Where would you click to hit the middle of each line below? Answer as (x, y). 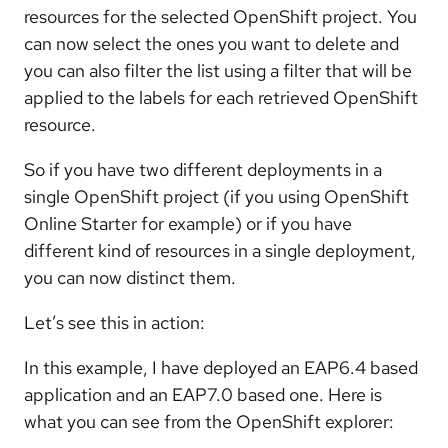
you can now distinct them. (130, 277)
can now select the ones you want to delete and (211, 43)
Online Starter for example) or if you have (188, 223)
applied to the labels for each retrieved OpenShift (221, 97)
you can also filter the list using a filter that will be (218, 70)
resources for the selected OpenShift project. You (220, 16)
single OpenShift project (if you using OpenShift (216, 196)
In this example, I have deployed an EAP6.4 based (221, 367)
